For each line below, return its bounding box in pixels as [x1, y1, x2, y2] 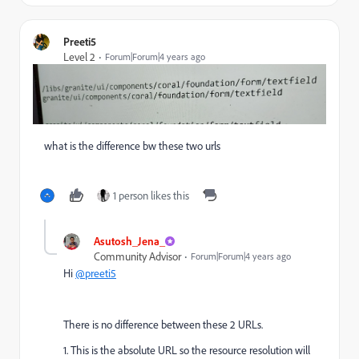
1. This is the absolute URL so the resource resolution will [63, 343, 310, 357]
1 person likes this [113, 188, 189, 203]
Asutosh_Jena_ [94, 234, 165, 248]
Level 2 [63, 50, 95, 63]
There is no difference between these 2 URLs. [63, 317, 263, 332]
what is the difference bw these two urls [33, 139, 220, 153]
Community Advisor [94, 249, 181, 264]
